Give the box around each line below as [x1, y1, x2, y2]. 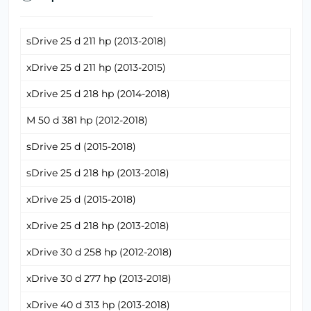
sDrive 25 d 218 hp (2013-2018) [26, 167, 169, 180]
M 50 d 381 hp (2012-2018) [26, 114, 148, 127]
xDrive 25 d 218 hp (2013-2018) [26, 219, 169, 233]
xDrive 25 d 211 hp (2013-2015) [26, 61, 166, 74]
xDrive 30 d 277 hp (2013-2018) [26, 272, 171, 285]
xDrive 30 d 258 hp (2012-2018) [26, 246, 172, 259]
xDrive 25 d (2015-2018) [26, 193, 136, 206]
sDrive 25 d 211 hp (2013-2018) [26, 35, 167, 48]
